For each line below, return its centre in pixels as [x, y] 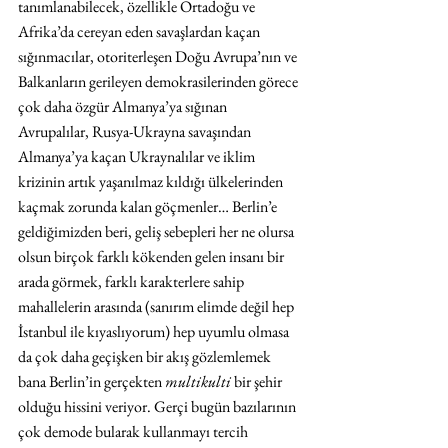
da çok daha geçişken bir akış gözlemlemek [146, 356]
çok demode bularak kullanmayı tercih [134, 431]
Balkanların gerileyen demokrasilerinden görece [159, 81]
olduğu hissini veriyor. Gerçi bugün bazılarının [158, 406]
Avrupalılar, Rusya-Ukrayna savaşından [136, 131]
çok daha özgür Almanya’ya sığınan [124, 106]
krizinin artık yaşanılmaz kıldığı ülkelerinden [152, 181]
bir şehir [258, 381]
